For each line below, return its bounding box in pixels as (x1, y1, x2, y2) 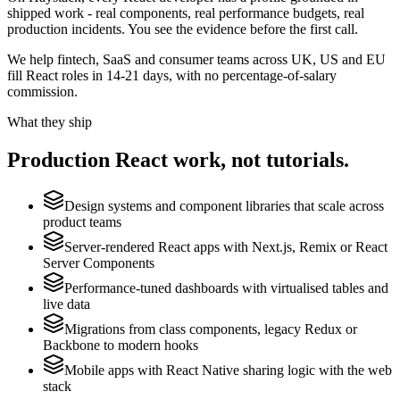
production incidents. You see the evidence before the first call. (7, 21, 358, 37)
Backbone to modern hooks (43, 337, 198, 354)
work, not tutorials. (168, 147, 349, 171)
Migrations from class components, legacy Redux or (64, 321, 357, 337)
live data (43, 296, 90, 312)
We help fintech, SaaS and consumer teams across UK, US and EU (7, 51, 386, 67)
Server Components (43, 255, 154, 271)
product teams (43, 214, 121, 230)
